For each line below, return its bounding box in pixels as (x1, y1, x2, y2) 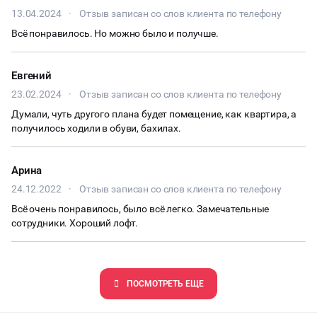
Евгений (11, 69, 52, 82)
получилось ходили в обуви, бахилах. (11, 122, 181, 134)
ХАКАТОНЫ (57, 18, 106, 28)
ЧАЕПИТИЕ (57, 53, 104, 64)
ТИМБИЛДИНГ (57, 88, 120, 99)
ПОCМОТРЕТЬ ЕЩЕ (127, 279, 204, 289)
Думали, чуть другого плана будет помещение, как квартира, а (11, 108, 297, 120)
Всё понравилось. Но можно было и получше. (11, 28, 219, 39)
